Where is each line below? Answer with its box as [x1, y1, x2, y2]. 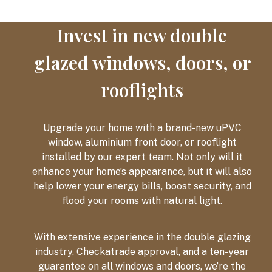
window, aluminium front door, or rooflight [47, 137, 237, 148]
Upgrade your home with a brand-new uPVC [42, 122, 242, 134]
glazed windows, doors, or [33, 50, 251, 75]
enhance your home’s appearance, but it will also [32, 166, 252, 177]
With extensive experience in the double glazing [33, 231, 251, 243]
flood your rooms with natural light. [62, 195, 222, 206]
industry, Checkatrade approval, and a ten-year [35, 246, 249, 257]
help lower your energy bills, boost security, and [33, 180, 251, 192]
